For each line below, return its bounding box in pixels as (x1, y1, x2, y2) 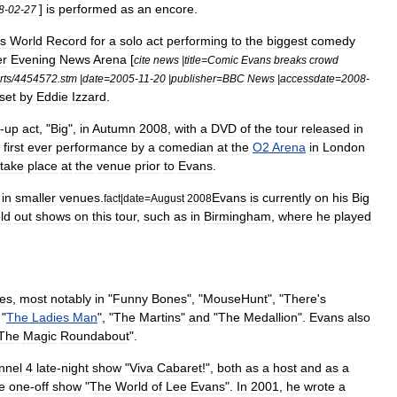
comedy (311, 34, 355, 48)
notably (51, 292, 91, 306)
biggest (267, 34, 307, 48)
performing (167, 34, 228, 48)
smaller (15, 191, 56, 205)
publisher (171, 73, 216, 84)
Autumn (92, 121, 136, 136)
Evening (11, 52, 56, 66)
